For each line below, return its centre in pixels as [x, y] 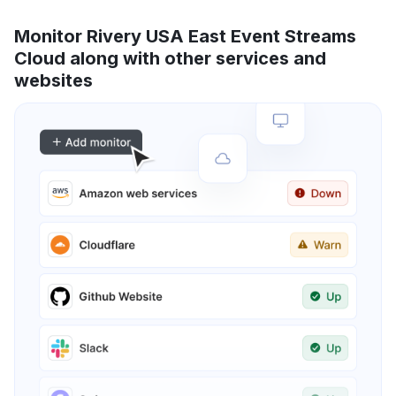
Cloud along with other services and [170, 59]
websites [53, 81]
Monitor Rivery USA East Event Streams [185, 37]
